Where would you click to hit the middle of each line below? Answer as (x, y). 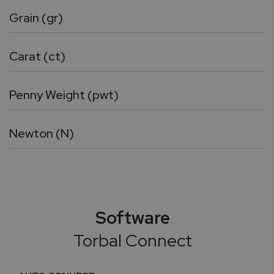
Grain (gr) (36, 18)
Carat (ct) (37, 57)
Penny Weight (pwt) (64, 95)
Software (132, 218)
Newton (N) (42, 134)
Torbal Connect (132, 241)
